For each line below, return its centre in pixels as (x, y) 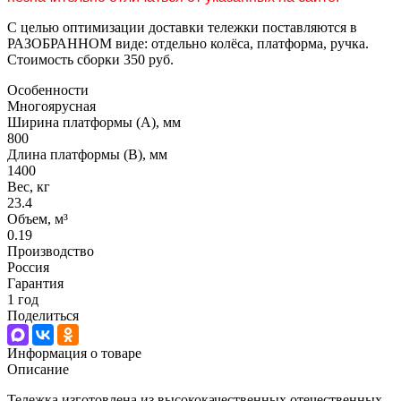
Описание (38, 369)
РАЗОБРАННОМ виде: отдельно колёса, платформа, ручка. (188, 43)
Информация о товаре (74, 353)
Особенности (48, 90)
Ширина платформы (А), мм (94, 122)
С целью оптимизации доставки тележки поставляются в (182, 27)
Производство (51, 251)
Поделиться (43, 315)
